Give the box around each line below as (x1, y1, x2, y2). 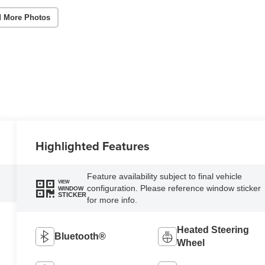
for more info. (86, 195, 137, 205)
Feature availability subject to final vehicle (86, 172, 242, 182)
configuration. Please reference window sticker (86, 183, 261, 193)
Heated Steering (176, 225, 249, 235)
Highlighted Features (35, 137, 150, 155)
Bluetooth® (54, 231, 106, 242)
